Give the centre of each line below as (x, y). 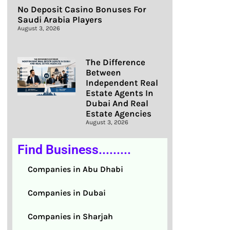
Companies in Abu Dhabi (75, 169)
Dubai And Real (117, 103)
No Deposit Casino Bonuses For (82, 9)
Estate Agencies (118, 114)
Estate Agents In (119, 93)
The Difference (115, 62)
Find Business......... (74, 150)
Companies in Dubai (67, 193)
